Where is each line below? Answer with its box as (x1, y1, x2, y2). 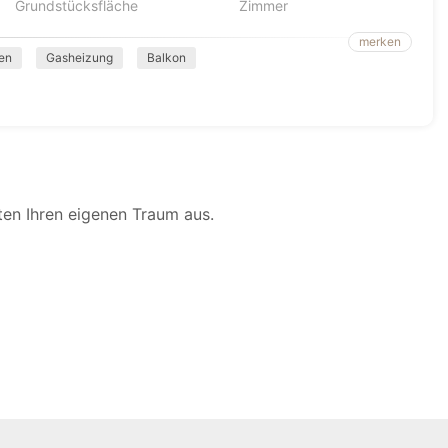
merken (359, 34, 401, 49)
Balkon (147, 50, 186, 65)
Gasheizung (46, 50, 113, 65)
